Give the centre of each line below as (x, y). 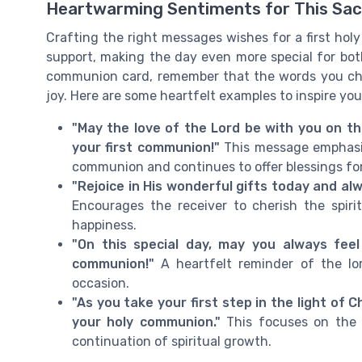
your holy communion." (146, 322)
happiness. (104, 225)
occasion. (101, 283)
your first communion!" (146, 147)
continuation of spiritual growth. (172, 341)
